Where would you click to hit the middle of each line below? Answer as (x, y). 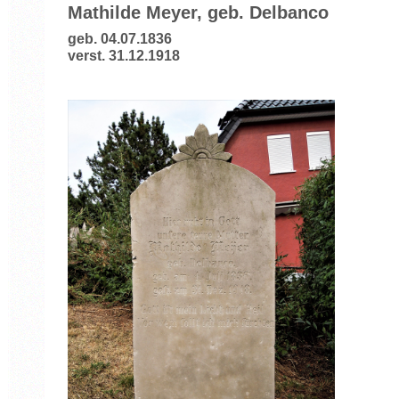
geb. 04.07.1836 (119, 38)
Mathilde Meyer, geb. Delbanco (198, 12)
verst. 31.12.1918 (123, 55)
